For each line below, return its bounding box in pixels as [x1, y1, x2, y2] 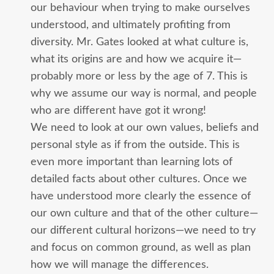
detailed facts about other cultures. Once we [31, 173, 247, 184]
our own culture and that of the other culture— [31, 207, 258, 218]
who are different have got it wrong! [31, 105, 206, 116]
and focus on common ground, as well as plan [31, 242, 251, 253]
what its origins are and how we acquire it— [31, 53, 242, 64]
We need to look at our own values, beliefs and [31, 122, 259, 133]
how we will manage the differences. [31, 259, 209, 270]
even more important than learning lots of [31, 156, 232, 167]
